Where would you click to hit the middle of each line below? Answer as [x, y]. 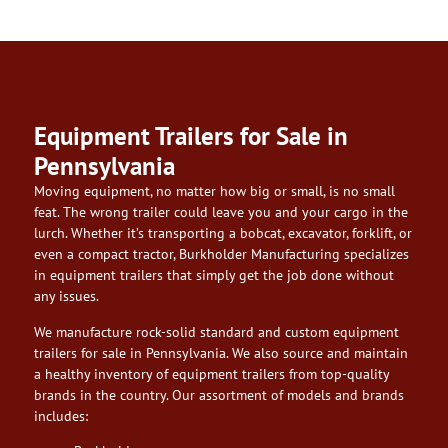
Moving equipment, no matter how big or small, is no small [214, 191]
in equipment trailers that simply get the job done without [214, 275]
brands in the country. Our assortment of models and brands [219, 394]
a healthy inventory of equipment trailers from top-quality [211, 373]
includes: [61, 415]
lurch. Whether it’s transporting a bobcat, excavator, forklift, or [223, 233]
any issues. [66, 296]
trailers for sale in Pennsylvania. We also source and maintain [221, 352]
